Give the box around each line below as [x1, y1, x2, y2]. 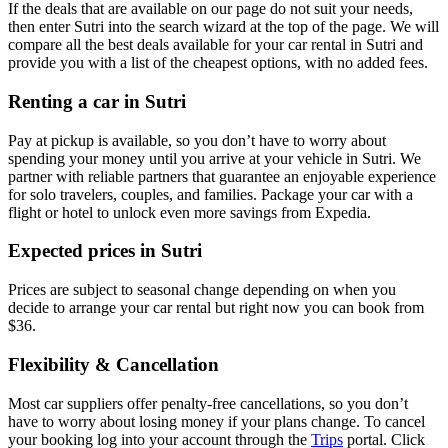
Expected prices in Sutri [8, 240, 202, 262]
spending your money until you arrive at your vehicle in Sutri [8, 149, 392, 167]
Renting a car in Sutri [8, 90, 186, 112]
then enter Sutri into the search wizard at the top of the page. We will [8, 18, 439, 36]
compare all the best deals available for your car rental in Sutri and [8, 36, 423, 54]
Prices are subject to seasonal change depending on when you [8, 281, 396, 299]
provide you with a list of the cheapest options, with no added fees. [8, 54, 428, 72]
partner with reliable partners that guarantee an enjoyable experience [8, 167, 436, 185]
